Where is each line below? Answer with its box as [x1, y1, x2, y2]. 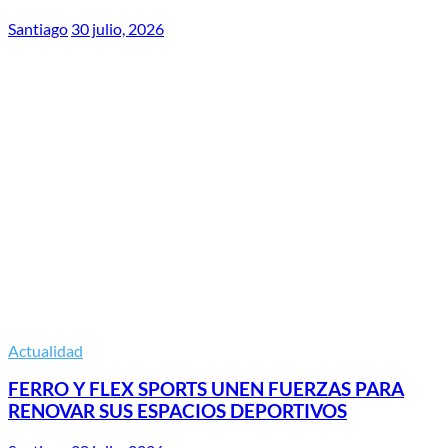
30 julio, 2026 [71, 18, 164, 38]
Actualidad [8, 340, 83, 360]
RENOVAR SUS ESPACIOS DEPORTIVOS [8, 400, 347, 423]
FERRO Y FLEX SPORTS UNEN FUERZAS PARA [8, 378, 404, 401]
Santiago [8, 18, 68, 38]
